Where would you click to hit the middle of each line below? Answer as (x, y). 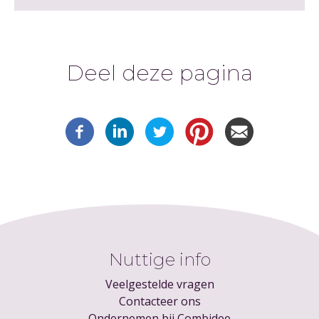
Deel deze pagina (159, 73)
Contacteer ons (159, 302)
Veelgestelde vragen (159, 284)
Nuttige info (159, 260)
